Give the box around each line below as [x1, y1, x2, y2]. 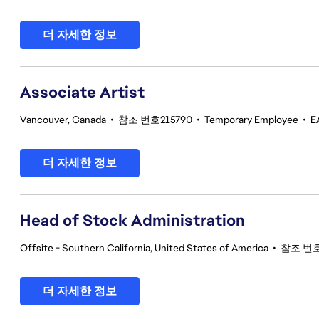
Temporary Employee [204, 113, 298, 126]
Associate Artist [20, 82, 145, 103]
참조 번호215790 [118, 113, 192, 126]
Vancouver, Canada [20, 113, 106, 126]
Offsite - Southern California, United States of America [20, 241, 268, 254]
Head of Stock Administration [20, 210, 245, 231]
